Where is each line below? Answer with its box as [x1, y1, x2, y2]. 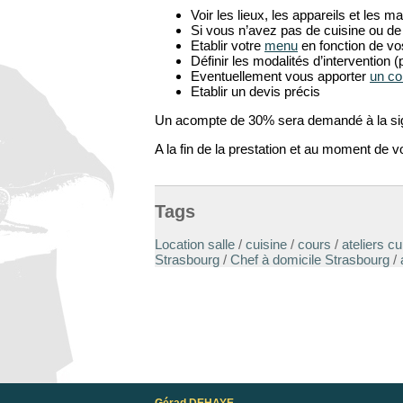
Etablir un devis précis [191, 84, 320, 99]
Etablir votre [191, 38, 264, 53]
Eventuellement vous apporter [191, 68, 370, 84]
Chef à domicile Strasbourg [230, 252, 390, 268]
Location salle [155, 237, 235, 253]
